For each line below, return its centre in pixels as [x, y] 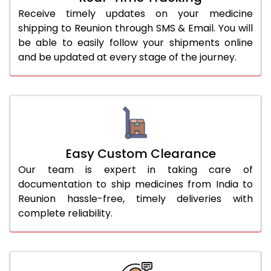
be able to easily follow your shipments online [135, 42]
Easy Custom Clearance [140, 153]
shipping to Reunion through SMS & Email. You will [135, 28]
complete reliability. [65, 213]
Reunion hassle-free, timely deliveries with [135, 198]
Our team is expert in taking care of [135, 169]
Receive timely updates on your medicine [135, 13]
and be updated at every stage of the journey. [127, 57]
